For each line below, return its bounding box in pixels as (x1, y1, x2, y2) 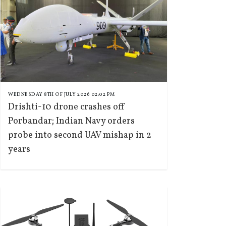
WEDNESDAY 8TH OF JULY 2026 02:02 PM (8, 91, 115, 98)
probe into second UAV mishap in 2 (8, 129, 151, 142)
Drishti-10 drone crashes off (8, 101, 125, 114)
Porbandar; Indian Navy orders (8, 115, 135, 128)
